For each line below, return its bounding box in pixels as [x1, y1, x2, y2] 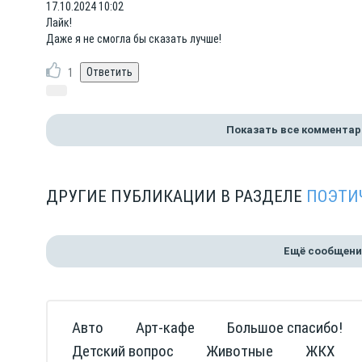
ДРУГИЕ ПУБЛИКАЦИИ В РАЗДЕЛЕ [46, 187, 306, 206]
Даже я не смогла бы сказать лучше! [46, 32, 221, 45]
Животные [206, 342, 273, 360]
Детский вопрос [72, 342, 174, 360]
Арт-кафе [136, 318, 195, 337]
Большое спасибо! [227, 318, 343, 337]
